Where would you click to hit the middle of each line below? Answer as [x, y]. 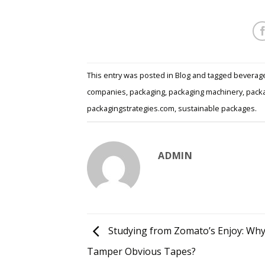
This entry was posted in [131, 75]
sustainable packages [216, 109]
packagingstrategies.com [131, 109]
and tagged [212, 75]
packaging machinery [206, 92]
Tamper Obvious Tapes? [141, 251]
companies [106, 92]
